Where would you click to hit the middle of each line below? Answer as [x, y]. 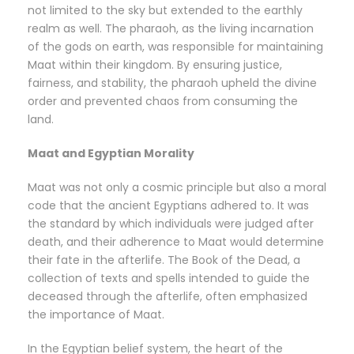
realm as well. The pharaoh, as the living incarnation [171, 29]
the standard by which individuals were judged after [171, 224]
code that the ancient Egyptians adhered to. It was [168, 206]
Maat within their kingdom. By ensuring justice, [155, 65]
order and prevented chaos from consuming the [163, 102]
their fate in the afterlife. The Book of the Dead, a [164, 260]
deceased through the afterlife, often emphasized [168, 297]
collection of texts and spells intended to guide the [169, 279]
